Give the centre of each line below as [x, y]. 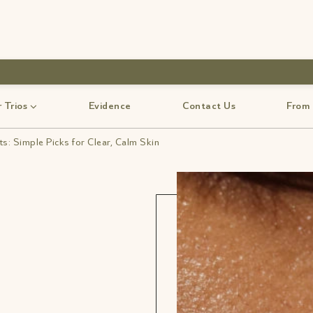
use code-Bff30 [154, 72]
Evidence [110, 106]
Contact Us [209, 106]
